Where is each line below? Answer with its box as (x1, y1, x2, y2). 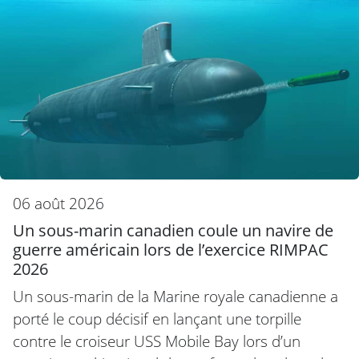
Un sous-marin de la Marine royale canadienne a (13, 284, 338, 307)
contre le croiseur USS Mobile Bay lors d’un (13, 329, 301, 352)
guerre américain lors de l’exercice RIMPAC (13, 238, 329, 260)
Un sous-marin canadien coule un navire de (13, 219, 333, 241)
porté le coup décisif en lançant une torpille (13, 307, 301, 329)
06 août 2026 (13, 192, 104, 214)
